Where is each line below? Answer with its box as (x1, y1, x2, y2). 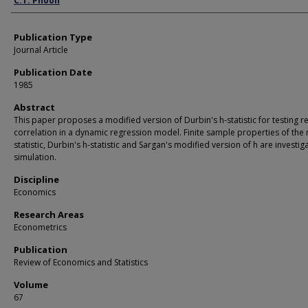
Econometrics (14, 221, 67, 233)
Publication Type (14, 31, 92, 43)
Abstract (14, 101, 55, 113)
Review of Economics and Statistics (14, 256, 148, 268)
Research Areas (14, 208, 84, 221)
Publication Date (14, 66, 92, 78)
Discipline (14, 173, 59, 186)
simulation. (14, 151, 56, 163)
